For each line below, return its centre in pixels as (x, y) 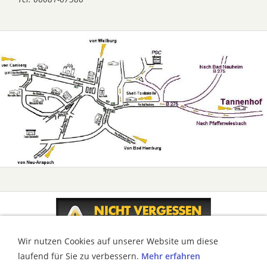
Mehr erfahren (171, 256)
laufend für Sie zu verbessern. (80, 256)
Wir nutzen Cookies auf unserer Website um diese (118, 241)
